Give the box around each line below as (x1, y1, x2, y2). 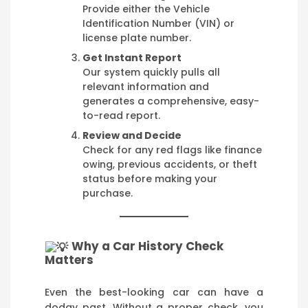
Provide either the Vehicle (82, 1, 210, 16)
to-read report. (82, 108, 160, 122)
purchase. (82, 186, 133, 200)
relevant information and (82, 79, 209, 93)
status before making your (82, 171, 217, 186)
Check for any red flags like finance (82, 142, 262, 157)
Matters (45, 251, 93, 268)
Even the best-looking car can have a (45, 285, 263, 300)
